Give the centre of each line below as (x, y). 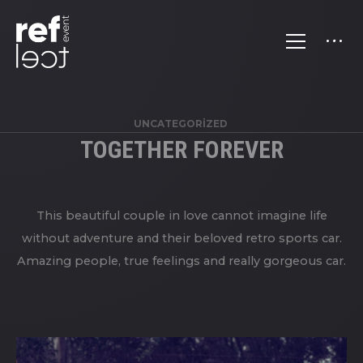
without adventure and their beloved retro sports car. (181, 238)
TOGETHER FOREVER (181, 149)
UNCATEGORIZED (180, 123)
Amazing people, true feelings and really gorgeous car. (181, 261)
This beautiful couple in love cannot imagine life (181, 215)
